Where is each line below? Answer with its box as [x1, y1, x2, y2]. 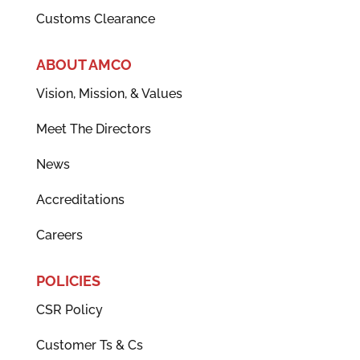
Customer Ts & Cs [35, 337, 143, 354]
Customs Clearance [35, 11, 155, 27]
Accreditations [35, 192, 125, 208]
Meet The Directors [35, 121, 151, 137]
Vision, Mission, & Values [35, 86, 182, 102]
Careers [35, 227, 83, 243]
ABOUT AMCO [35, 56, 132, 74]
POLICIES [35, 272, 100, 290]
